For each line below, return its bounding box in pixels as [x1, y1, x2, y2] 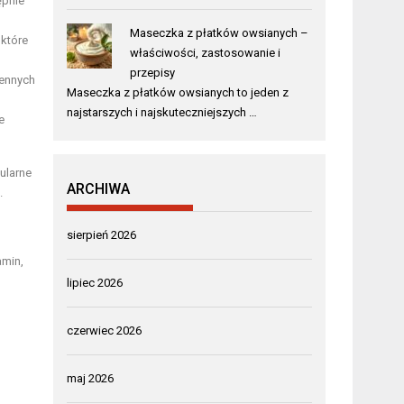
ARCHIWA [67, 180, 131, 197]
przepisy [129, 66, 175, 79]
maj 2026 [67, 372, 115, 385]
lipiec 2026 [67, 276, 124, 289]
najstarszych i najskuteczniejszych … [67, 106, 258, 119]
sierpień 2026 [67, 228, 137, 242]
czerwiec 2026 [67, 324, 142, 337]
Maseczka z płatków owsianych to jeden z [67, 86, 289, 99]
